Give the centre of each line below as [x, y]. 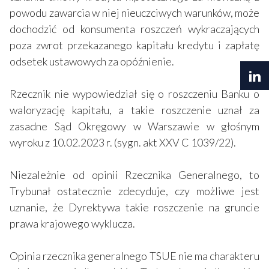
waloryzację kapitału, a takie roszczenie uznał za [134, 110]
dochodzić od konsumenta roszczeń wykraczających [134, 29]
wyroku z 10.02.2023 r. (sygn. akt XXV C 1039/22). [124, 142]
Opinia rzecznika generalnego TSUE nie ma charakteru [134, 255]
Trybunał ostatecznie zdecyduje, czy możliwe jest [134, 191]
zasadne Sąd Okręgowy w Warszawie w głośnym [134, 126]
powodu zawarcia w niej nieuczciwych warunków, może [134, 12]
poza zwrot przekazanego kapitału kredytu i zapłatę [134, 45]
